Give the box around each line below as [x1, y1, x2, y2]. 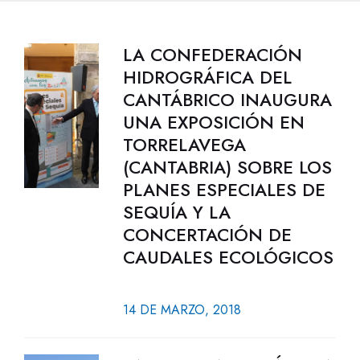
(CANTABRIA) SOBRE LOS [122, 154, 332, 180]
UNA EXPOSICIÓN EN [122, 109, 305, 135]
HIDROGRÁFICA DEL [122, 64, 292, 90]
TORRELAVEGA [122, 132, 246, 157]
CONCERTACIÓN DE [122, 222, 292, 247]
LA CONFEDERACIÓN [122, 42, 302, 67]
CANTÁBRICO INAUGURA [122, 87, 332, 112]
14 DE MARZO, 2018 [122, 301, 241, 319]
